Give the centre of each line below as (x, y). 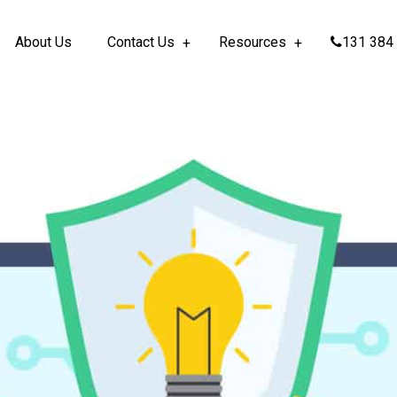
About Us (43, 42)
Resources (253, 42)
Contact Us (141, 42)
